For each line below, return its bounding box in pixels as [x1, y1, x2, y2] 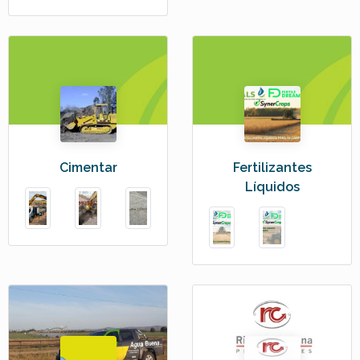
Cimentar [59, 160, 117, 176]
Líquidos [244, 179, 300, 195]
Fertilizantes [232, 160, 312, 176]
